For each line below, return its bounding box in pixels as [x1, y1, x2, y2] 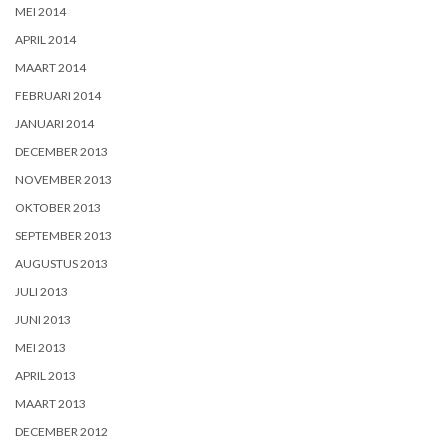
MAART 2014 [15, 59, 86, 75]
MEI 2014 [15, 3, 66, 19]
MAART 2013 [15, 395, 86, 411]
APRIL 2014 [15, 31, 76, 47]
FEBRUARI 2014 [15, 87, 101, 103]
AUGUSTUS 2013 [15, 255, 108, 271]
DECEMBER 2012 [15, 423, 108, 439]
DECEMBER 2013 [15, 143, 108, 159]
